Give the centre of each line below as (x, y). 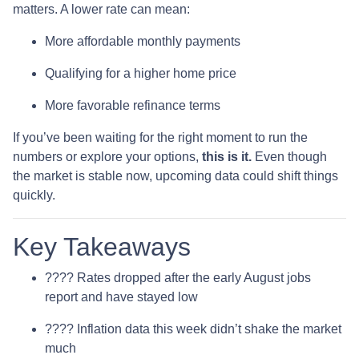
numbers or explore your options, (107, 156)
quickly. (34, 195)
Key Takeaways (102, 246)
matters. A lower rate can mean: (101, 9)
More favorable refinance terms (133, 105)
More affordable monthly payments (143, 41)
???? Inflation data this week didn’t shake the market (193, 329)
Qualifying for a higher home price (141, 73)
